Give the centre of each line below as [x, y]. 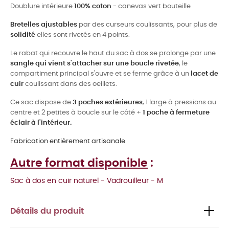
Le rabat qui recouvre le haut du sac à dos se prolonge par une [113, 53]
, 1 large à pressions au [179, 102]
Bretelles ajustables [44, 25]
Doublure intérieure [42, 6]
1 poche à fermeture [176, 112]
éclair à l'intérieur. [41, 123]
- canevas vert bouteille [151, 6]
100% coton [93, 6]
